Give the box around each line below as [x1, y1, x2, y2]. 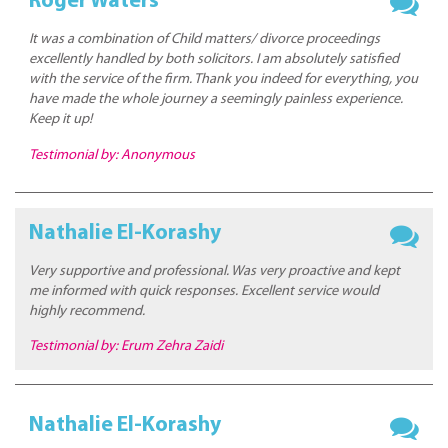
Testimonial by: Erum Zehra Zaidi [29, 339, 224, 355]
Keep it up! [29, 111, 93, 127]
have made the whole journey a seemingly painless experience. [29, 91, 404, 107]
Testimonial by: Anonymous [29, 147, 196, 163]
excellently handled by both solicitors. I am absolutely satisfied [29, 51, 400, 67]
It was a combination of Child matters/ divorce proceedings [29, 31, 381, 47]
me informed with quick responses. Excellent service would [29, 283, 380, 299]
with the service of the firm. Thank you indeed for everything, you [29, 71, 419, 87]
